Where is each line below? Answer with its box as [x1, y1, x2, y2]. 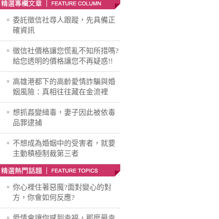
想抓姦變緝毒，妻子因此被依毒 [13, 109, 115, 116]
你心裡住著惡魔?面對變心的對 [13, 183, 111, 191]
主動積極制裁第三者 [13, 150, 79, 157]
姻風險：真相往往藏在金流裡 [13, 88, 108, 96]
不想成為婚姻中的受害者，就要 [13, 139, 115, 147]
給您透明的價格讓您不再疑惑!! [13, 57, 113, 65]
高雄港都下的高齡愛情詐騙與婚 [13, 78, 115, 86]
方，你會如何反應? [13, 194, 75, 201]
